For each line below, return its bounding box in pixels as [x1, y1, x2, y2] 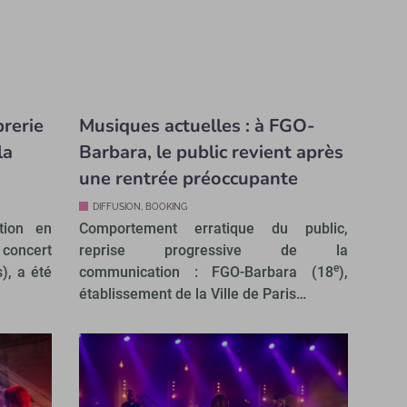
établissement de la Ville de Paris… [78, 284, 306, 303]
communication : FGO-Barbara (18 [78, 263, 334, 281]
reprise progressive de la [78, 241, 349, 259]
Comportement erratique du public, [78, 219, 349, 237]
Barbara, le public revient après [78, 139, 343, 164]
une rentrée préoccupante [78, 165, 298, 191]
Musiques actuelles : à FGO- [78, 113, 315, 138]
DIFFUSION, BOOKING [92, 201, 187, 212]
